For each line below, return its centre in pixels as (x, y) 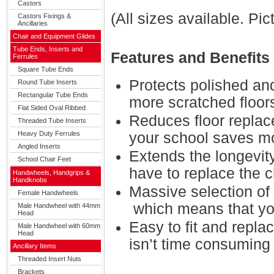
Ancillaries (33, 23)
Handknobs (30, 180)
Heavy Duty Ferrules (49, 133)
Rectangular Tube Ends (53, 95)
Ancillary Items (35, 246)
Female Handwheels (48, 193)
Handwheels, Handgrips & (51, 172)
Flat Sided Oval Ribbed (52, 108)
